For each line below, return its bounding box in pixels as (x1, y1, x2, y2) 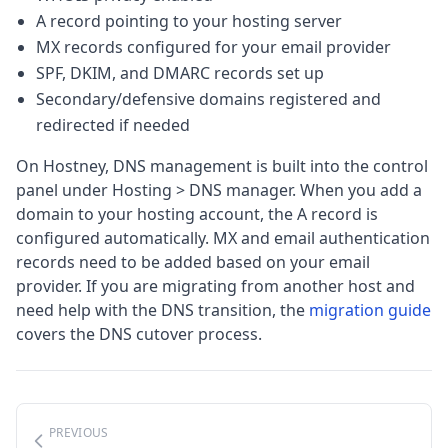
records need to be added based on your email (16, 251, 370, 274)
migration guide (309, 299, 431, 322)
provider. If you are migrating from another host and (16, 275, 415, 298)
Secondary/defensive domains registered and (36, 88, 381, 111)
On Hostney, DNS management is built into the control (16, 155, 428, 178)
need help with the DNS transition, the (16, 299, 309, 322)
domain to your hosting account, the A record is (16, 203, 378, 226)
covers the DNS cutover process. (16, 323, 262, 346)
